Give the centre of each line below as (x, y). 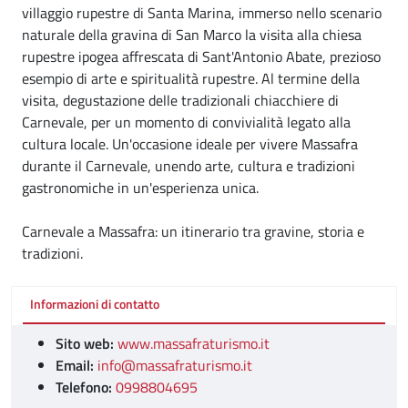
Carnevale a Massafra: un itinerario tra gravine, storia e (193, 231)
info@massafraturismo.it (175, 365)
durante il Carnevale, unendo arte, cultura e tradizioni (189, 166)
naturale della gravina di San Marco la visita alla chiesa (192, 35)
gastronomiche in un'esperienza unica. (140, 188)
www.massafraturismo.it (194, 343)
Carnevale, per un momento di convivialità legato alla (186, 122)
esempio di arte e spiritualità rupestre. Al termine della (191, 78)
